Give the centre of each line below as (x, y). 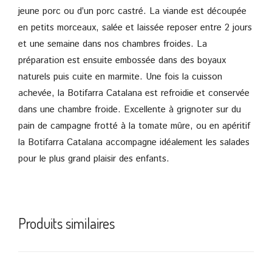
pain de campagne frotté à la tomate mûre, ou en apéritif (134, 126)
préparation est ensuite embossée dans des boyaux (122, 60)
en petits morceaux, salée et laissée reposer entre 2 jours (135, 27)
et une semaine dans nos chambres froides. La (113, 44)
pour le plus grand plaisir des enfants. (94, 158)
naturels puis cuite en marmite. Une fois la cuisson (120, 76)
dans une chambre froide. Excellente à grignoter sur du (130, 109)
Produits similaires (66, 223)
